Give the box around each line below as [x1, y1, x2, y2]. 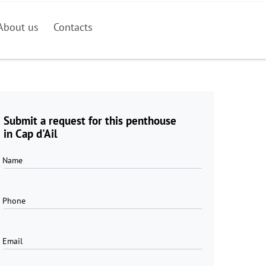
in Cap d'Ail [4, 126, 58, 141]
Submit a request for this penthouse [4, 113, 176, 128]
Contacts [53, 20, 93, 34]
